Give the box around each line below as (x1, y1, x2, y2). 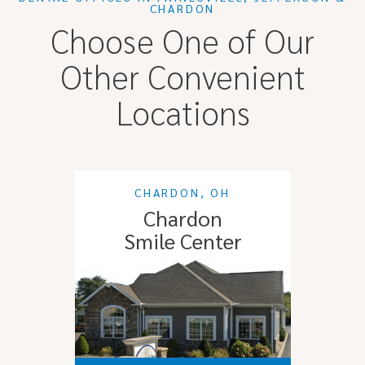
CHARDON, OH (134, 184, 231, 200)
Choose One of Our (51, 18, 314, 61)
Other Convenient (59, 54, 306, 97)
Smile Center (123, 226, 242, 254)
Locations (115, 90, 250, 133)
